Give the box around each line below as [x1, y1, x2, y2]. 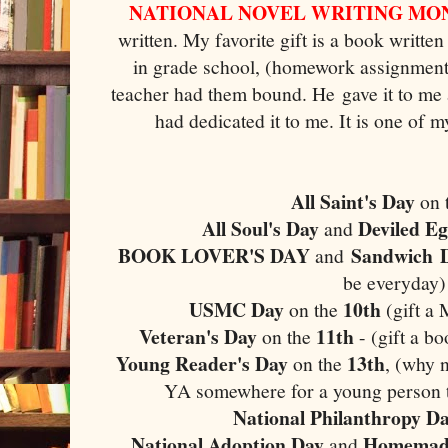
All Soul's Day [202, 213, 320, 243]
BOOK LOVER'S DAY [118, 240, 315, 270]
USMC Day [189, 294, 284, 324]
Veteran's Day [139, 321, 258, 351]
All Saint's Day [291, 186, 415, 216]
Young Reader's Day [116, 348, 289, 378]
